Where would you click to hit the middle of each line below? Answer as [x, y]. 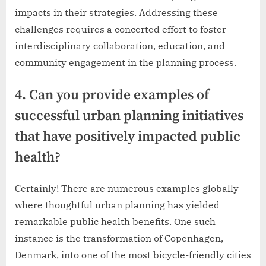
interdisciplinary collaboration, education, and [120, 45]
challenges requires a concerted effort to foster [121, 29]
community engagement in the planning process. [126, 62]
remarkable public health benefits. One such [115, 222]
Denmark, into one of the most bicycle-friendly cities [133, 255]
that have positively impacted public [128, 137]
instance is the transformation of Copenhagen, [119, 238]
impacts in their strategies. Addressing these [116, 12]
